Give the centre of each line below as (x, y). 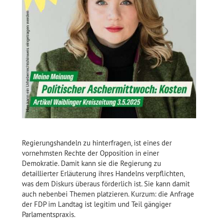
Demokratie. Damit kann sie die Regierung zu (91, 163)
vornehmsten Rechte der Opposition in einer (90, 153)
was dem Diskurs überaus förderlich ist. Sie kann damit (106, 184)
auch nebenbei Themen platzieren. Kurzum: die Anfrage (108, 194)
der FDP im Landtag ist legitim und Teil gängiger (96, 204)
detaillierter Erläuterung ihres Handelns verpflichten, (103, 174)
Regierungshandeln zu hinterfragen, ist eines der (97, 143)
